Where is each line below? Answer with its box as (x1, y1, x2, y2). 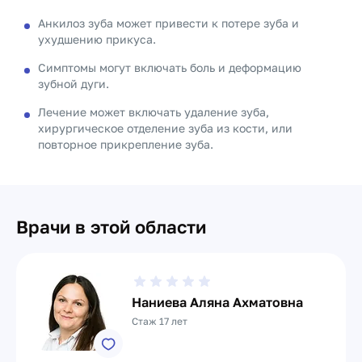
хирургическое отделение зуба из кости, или (38, 121, 293, 135)
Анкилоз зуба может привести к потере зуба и (38, 16, 299, 30)
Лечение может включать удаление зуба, (38, 105, 269, 119)
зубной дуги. (38, 77, 109, 90)
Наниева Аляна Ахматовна (132, 294, 303, 310)
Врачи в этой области (16, 216, 206, 238)
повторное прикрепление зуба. (38, 137, 213, 151)
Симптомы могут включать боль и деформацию (38, 61, 301, 74)
